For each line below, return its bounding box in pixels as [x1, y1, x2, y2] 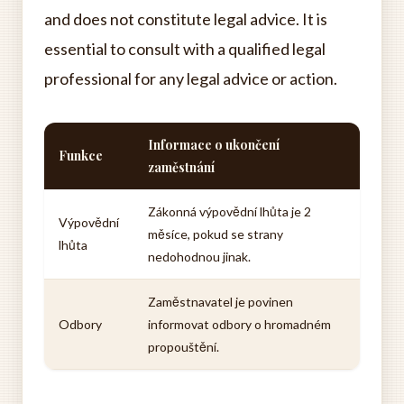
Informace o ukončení [148, 136, 280, 153]
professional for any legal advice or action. [44, 69, 337, 88]
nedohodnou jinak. [148, 249, 251, 264]
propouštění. [148, 339, 219, 354]
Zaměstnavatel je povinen [148, 294, 293, 309]
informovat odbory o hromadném [148, 317, 331, 332]
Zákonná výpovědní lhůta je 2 [148, 204, 311, 219]
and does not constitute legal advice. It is [44, 9, 327, 29]
